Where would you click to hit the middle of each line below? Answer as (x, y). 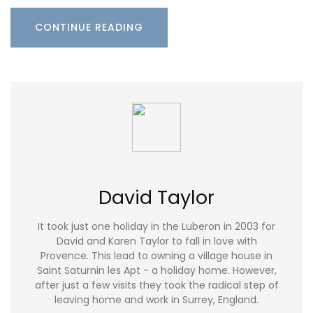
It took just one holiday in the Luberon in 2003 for (156, 227)
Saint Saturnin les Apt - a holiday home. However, (156, 271)
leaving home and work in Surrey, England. (156, 300)
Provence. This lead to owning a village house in (156, 256)
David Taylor (156, 197)
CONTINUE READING (89, 27)
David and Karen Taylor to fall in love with (156, 241)
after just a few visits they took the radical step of (156, 285)
